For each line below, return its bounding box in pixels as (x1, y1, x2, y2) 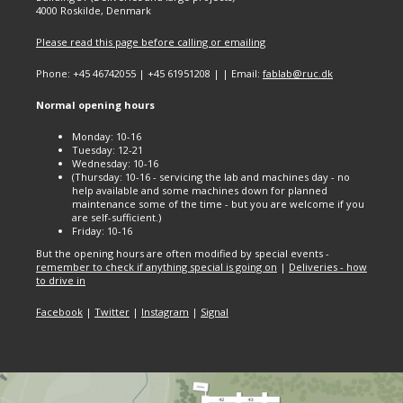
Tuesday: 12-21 (72, 143, 143, 157)
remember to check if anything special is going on (36, 260, 277, 273)
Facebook (36, 305, 83, 318)
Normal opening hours (36, 98, 155, 112)
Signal (201, 305, 228, 318)
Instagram (141, 305, 189, 318)
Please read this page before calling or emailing (36, 35, 265, 49)
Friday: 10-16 (72, 224, 132, 237)
